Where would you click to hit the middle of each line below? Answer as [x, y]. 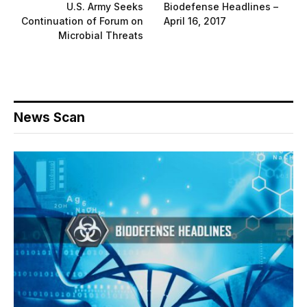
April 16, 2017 [195, 21]
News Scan [49, 117]
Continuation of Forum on [82, 21]
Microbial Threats [101, 35]
